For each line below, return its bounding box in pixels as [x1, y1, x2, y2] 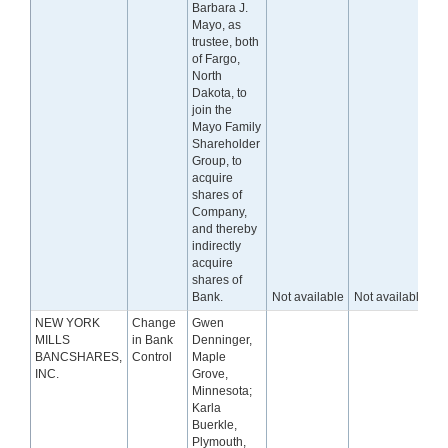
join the [192, 103, 233, 118]
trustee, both [192, 35, 260, 50]
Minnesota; [192, 384, 253, 399]
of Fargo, [192, 52, 241, 67]
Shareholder [192, 137, 261, 152]
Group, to [192, 154, 243, 169]
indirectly [192, 239, 242, 254]
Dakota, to [192, 86, 248, 101]
